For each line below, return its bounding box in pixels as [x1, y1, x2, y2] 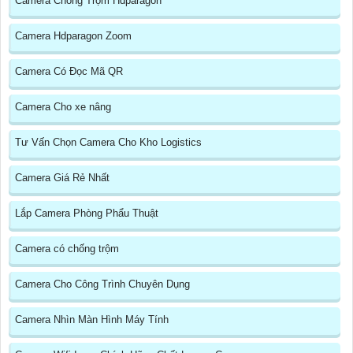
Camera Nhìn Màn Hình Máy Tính [15, 314, 169, 326]
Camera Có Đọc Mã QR [15, 65, 123, 78]
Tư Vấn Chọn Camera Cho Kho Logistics [15, 136, 202, 149]
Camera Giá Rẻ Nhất [15, 172, 110, 184]
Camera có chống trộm [15, 243, 119, 255]
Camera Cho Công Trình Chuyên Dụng [15, 278, 190, 291]
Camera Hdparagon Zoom [15, 30, 132, 43]
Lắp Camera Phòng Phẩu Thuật [15, 207, 158, 220]
